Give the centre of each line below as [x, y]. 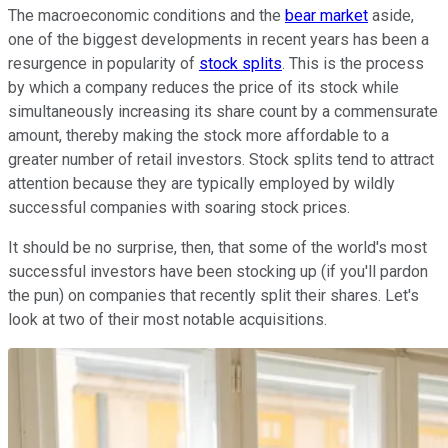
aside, [391, 15]
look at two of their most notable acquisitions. [167, 319]
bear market [326, 15]
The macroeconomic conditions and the [146, 15]
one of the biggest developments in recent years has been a [218, 39]
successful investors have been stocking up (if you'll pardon [218, 271]
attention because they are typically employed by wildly [201, 183]
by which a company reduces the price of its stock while [203, 87]
